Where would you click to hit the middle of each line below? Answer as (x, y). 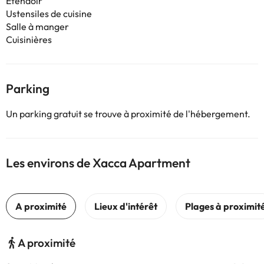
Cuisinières (29, 39)
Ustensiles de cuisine (49, 14)
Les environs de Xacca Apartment (98, 163)
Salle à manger (37, 27)
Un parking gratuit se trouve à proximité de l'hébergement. (128, 114)
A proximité (47, 243)
